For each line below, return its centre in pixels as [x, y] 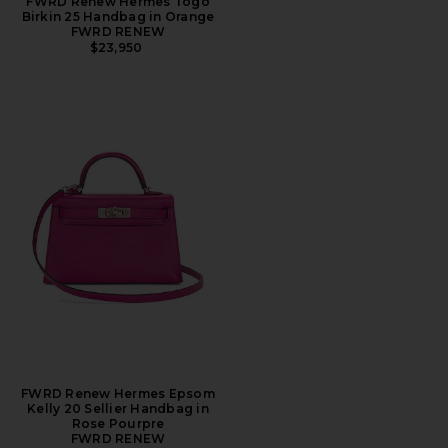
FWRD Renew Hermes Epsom [118, 393]
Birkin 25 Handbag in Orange [118, 16]
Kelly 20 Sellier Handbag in [118, 408]
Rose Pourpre [118, 423]
